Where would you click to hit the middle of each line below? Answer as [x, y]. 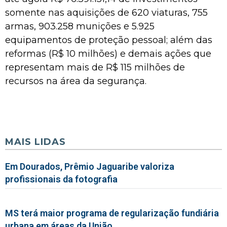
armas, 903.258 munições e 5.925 [80, 26]
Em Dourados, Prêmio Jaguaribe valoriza [90, 166]
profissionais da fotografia [61, 179]
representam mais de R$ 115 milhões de [95, 67]
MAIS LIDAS [35, 142]
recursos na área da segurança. [76, 81]
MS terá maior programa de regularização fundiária [112, 213]
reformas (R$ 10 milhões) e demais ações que [108, 53]
